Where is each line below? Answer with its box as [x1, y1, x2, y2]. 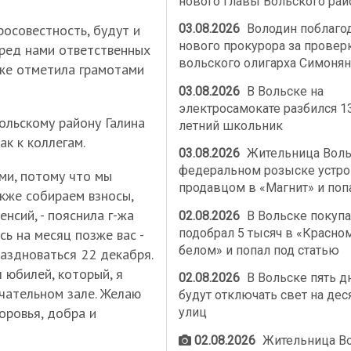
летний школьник [178, 118, 283, 133]
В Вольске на [244, 83, 324, 99]
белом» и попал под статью [178, 242, 339, 258]
